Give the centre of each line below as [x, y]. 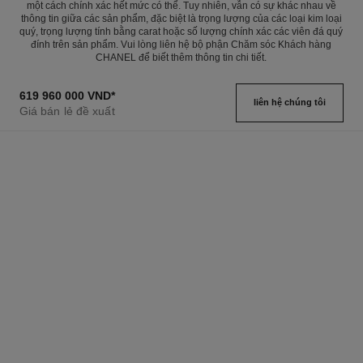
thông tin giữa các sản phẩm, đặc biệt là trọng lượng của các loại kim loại [181, 19]
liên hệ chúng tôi [290, 102]
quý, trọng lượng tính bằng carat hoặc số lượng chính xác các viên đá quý [181, 32]
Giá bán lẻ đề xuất [67, 111]
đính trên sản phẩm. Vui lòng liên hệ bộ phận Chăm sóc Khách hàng [181, 45]
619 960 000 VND [65, 96]
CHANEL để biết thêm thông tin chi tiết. [181, 58]
